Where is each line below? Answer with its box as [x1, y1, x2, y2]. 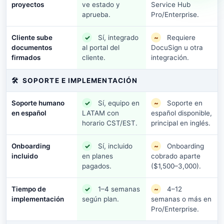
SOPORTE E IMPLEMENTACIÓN [22, 76, 138, 84]
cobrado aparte [151, 152, 200, 160]
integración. [151, 53, 189, 61]
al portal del [82, 43, 119, 51]
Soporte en [167, 98, 202, 107]
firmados [11, 53, 40, 61]
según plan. [82, 195, 119, 203]
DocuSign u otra [151, 43, 203, 51]
